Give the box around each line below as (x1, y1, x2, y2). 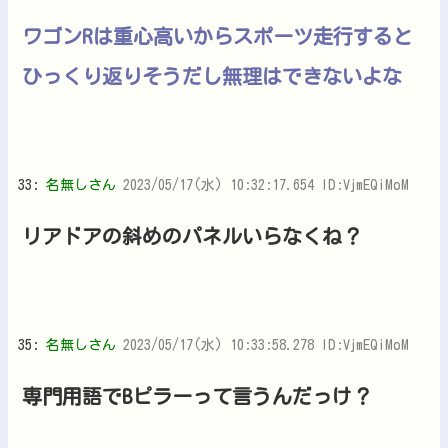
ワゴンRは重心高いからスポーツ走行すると (22, 25, 413, 46)
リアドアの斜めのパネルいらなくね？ (22, 225, 362, 246)
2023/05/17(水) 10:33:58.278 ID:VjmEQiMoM (123, 337, 409, 352)
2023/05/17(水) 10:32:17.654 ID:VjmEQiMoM (123, 177, 409, 192)
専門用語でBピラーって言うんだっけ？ (22, 385, 372, 406)
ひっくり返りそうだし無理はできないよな (22, 65, 402, 86)
